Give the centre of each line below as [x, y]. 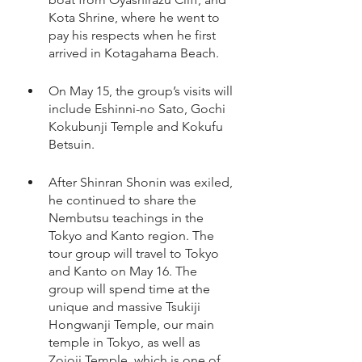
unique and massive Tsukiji [126, 307]
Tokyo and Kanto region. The [133, 236]
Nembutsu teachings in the [128, 218]
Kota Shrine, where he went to [136, 17]
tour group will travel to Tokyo [135, 253]
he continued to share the [124, 200]
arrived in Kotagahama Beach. [135, 53]
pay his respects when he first [134, 35]
